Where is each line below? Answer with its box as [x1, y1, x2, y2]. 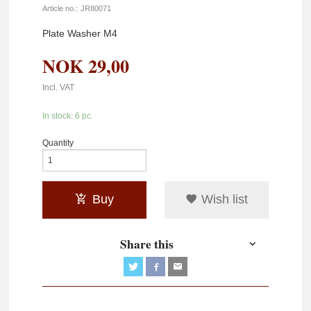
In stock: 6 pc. [42, 110, 94, 121]
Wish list [197, 192, 248, 207]
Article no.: [42, 4, 78, 13]
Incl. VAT [42, 83, 75, 93]
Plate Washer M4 [42, 27, 118, 39]
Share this [119, 235, 174, 253]
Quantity [42, 138, 74, 149]
